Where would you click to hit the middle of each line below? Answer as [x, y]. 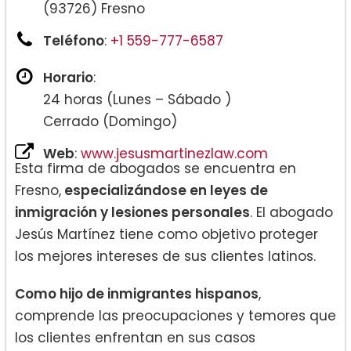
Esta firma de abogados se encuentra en [156, 168]
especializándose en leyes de [165, 190]
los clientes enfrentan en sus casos [135, 337]
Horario [68, 77]
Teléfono [74, 40]
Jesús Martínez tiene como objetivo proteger [166, 234]
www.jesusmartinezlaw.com [174, 153]
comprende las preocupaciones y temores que [175, 315]
